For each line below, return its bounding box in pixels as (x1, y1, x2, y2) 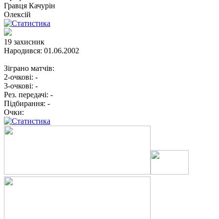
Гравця (4, 1, 29, 10)
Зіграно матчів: (4, 64, 54, 72)
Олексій (4, 10, 31, 19)
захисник (14, 37, 44, 46)
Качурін (29, 1, 55, 10)
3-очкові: (4, 81, 33, 90)
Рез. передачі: (4, 90, 48, 99)
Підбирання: (4, 99, 45, 108)
